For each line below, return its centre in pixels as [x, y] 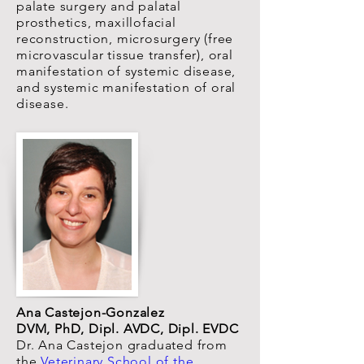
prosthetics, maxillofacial [96, 22]
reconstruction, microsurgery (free [125, 39]
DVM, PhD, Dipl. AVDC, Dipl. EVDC [128, 329]
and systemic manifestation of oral [126, 87]
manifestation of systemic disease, [126, 71]
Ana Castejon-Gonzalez [91, 312]
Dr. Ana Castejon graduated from [122, 345]
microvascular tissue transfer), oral [125, 55]
